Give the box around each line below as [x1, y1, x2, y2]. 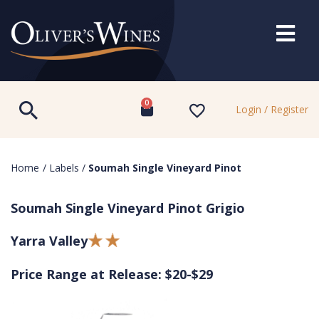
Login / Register [235, 103, 308, 117]
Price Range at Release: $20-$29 [11, 266, 213, 283]
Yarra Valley [11, 232, 88, 250]
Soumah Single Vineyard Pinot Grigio [11, 199, 245, 217]
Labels [49, 161, 79, 175]
